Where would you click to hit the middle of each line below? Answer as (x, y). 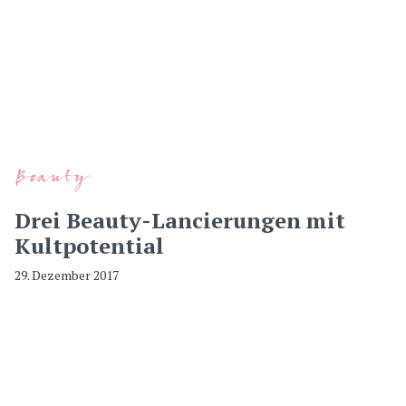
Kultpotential (89, 246)
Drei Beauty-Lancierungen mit (180, 220)
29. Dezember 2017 (67, 275)
